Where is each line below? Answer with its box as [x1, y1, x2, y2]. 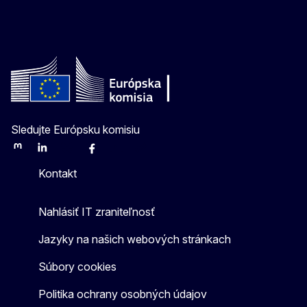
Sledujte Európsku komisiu [11, 122, 140, 136]
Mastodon [10, 147, 56, 159]
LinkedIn [35, 147, 73, 159]
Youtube [109, 147, 147, 159]
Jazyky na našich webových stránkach [38, 232, 231, 246]
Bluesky [60, 147, 95, 159]
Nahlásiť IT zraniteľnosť [38, 204, 155, 219]
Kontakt [38, 166, 77, 180]
